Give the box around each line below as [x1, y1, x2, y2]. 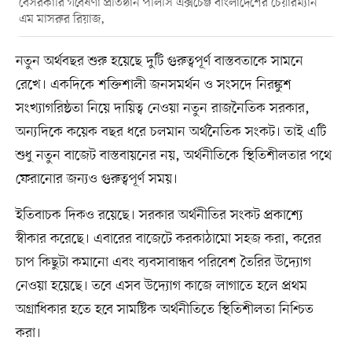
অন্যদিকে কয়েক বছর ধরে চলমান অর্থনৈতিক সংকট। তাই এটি [15, 122, 326, 141]
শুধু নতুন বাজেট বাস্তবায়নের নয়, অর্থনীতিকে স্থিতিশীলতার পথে [15, 145, 332, 165]
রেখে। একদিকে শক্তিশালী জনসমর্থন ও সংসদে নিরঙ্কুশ [15, 75, 291, 94]
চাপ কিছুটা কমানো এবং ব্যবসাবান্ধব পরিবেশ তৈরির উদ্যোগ [15, 252, 311, 272]
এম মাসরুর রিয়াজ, [18, 10, 105, 28]
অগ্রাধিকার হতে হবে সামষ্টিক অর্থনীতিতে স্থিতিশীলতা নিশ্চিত [15, 299, 313, 319]
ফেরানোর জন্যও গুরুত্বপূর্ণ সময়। [15, 169, 178, 189]
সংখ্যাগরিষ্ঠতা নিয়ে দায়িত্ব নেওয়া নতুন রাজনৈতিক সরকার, [15, 98, 310, 118]
